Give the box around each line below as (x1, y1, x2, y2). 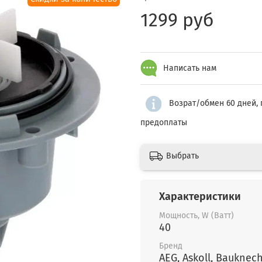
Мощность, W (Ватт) (159, 211, 234, 221)
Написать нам (161, 63, 216, 73)
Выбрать (166, 151, 199, 161)
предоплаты (140, 117, 187, 127)
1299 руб (140, 9, 214, 32)
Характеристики (159, 190, 241, 204)
